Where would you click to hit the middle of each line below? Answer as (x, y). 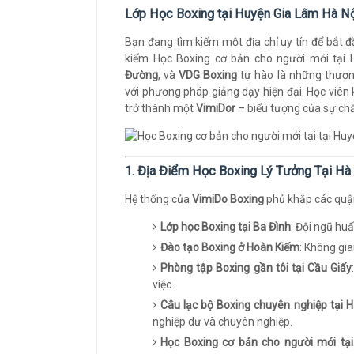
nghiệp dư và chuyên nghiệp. (222, 322)
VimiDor (216, 108)
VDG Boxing (208, 75)
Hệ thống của (158, 199)
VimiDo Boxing (228, 199)
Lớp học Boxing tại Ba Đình (226, 227)
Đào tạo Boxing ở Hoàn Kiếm (230, 247)
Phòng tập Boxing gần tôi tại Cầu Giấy (256, 268)
